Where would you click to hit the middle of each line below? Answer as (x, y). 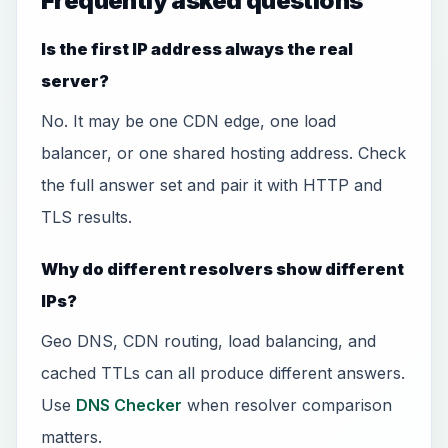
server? (75, 81)
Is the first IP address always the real (197, 49)
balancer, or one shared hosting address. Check (223, 153)
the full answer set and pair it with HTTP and (211, 185)
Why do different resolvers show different (222, 269)
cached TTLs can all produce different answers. (223, 373)
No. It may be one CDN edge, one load (188, 121)
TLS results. (86, 217)
